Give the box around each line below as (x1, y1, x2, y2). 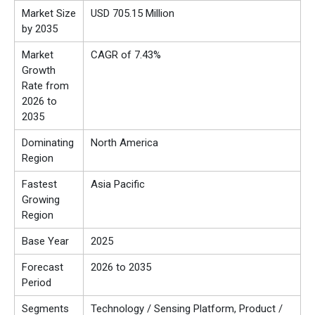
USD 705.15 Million (91, 7, 174, 20)
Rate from (22, 79, 69, 93)
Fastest (22, 178, 57, 191)
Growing (22, 193, 60, 207)
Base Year (22, 235, 69, 248)
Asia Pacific (91, 178, 145, 191)
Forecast (22, 261, 63, 274)
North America (91, 136, 158, 150)
